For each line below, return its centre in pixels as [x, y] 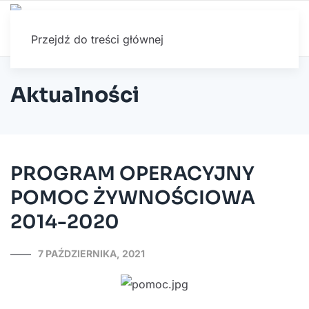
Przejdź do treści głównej [97, 39]
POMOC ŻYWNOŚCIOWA [133, 198]
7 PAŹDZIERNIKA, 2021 [91, 253]
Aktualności [75, 95]
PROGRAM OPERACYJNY [132, 174]
